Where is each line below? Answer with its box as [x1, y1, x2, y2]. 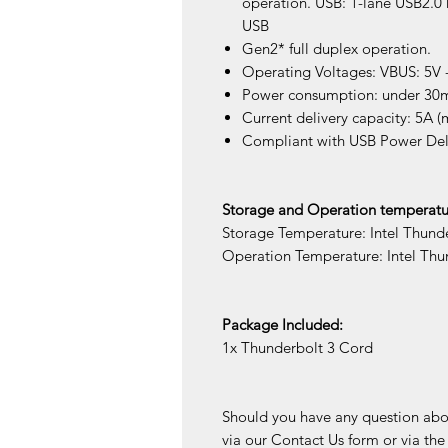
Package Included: [222, 315, 343, 335]
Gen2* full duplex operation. [242, 39, 431, 59]
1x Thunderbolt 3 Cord [222, 338, 373, 358]
